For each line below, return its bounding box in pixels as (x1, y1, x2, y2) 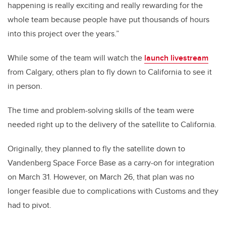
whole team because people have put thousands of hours (8, 13, 209, 25)
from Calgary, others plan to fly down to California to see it (8, 66, 212, 78)
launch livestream (144, 51, 208, 64)
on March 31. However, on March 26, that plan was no (8, 171, 194, 183)
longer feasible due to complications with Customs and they (8, 185, 218, 197)
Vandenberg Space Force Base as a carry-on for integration (8, 156, 214, 168)
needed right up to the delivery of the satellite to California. (8, 118, 218, 130)
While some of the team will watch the (8, 51, 144, 64)
